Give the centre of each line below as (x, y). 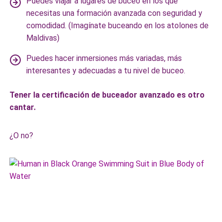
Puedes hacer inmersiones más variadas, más (104, 58)
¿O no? (22, 136)
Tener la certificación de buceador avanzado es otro (107, 95)
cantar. (23, 107)
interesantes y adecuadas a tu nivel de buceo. (106, 71)
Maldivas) (43, 38)
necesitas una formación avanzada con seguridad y (114, 13)
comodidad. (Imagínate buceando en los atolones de (118, 26)
